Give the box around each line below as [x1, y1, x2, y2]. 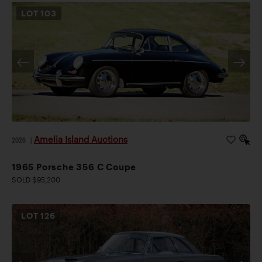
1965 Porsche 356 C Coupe [12, 161, 137, 172]
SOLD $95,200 [12, 175, 60, 184]
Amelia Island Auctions [34, 133, 127, 144]
